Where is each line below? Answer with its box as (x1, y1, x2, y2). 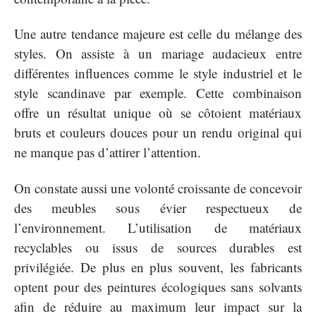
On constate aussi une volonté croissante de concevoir (14, 178, 302, 197)
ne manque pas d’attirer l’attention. (14, 143, 201, 162)
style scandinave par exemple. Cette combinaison (14, 84, 302, 102)
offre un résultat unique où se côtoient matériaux (14, 104, 302, 122)
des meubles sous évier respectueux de (14, 198, 302, 217)
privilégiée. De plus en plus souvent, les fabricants (14, 257, 302, 276)
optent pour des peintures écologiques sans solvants (14, 277, 302, 296)
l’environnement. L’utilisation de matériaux (14, 218, 302, 236)
